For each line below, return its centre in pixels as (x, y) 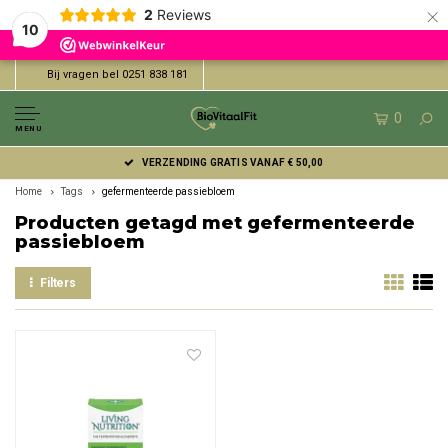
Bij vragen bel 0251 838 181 (117, 74)
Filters (58, 283)
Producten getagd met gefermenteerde (215, 223)
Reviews (183, 14)
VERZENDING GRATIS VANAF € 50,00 (232, 162)
